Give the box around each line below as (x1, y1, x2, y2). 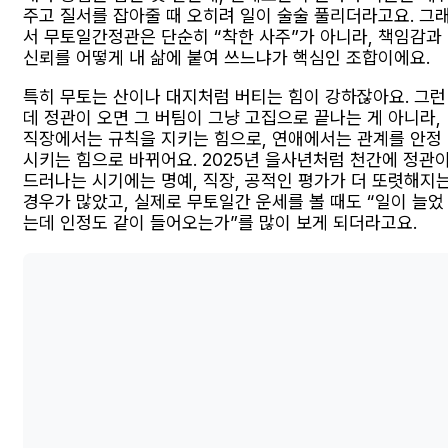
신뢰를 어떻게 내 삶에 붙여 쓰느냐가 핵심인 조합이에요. (23, 47, 430, 69)
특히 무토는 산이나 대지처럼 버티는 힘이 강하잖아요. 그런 (23, 86, 446, 108)
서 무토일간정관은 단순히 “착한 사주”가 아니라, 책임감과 (23, 26, 442, 48)
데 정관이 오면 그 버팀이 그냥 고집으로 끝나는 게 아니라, (23, 107, 441, 129)
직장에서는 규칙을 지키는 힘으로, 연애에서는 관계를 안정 (23, 128, 442, 150)
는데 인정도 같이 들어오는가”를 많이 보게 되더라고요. (23, 212, 417, 234)
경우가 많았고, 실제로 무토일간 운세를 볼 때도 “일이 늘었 (23, 191, 444, 213)
